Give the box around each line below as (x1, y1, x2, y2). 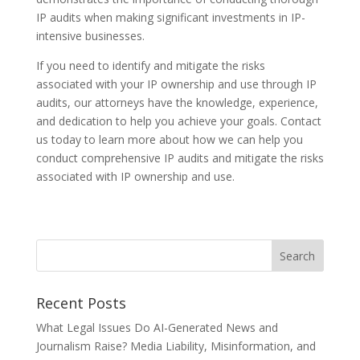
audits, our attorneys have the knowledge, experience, (35, 95, 318, 110)
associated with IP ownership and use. (35, 169, 235, 184)
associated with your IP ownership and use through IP (35, 76, 317, 92)
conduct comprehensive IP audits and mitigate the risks (35, 150, 324, 166)
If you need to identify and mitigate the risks (35, 58, 265, 73)
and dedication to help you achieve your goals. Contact (35, 113, 321, 129)
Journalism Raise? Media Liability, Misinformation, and (35, 338, 316, 354)
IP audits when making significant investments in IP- (35, 10, 305, 25)
